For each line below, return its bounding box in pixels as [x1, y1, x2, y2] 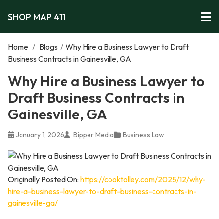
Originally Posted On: [8, 175, 80, 184]
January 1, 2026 [16, 131, 64, 139]
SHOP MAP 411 [8, 11, 65, 22]
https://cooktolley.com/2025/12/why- [80, 175, 206, 184]
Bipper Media [72, 131, 114, 139]
